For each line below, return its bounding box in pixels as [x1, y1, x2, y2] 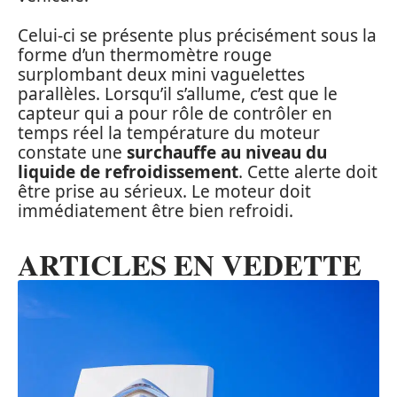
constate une [18, 140, 127, 164]
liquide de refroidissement [18, 160, 238, 183]
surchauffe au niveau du [127, 140, 327, 164]
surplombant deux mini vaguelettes [18, 62, 305, 86]
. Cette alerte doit [238, 160, 378, 183]
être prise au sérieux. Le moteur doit [18, 179, 311, 203]
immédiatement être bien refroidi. [18, 198, 293, 222]
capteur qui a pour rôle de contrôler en [18, 101, 332, 125]
